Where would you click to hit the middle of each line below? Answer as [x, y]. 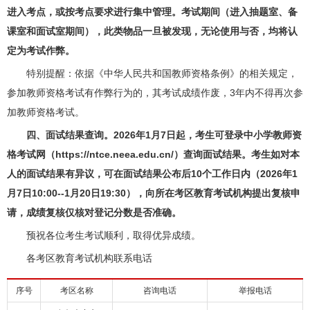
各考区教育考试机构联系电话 [80, 258]
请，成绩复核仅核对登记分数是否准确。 [94, 212]
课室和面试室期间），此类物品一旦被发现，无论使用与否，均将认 [152, 31]
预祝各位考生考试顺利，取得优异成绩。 [104, 235]
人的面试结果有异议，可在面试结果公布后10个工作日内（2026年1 [152, 174]
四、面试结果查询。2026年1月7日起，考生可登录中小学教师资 [164, 135]
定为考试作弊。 [41, 51]
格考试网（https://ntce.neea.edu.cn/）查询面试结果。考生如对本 [153, 154]
